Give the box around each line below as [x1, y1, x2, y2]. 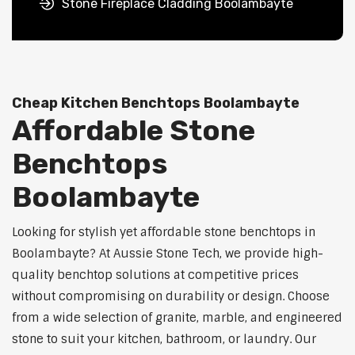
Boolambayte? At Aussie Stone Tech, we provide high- [12, 246, 323, 262]
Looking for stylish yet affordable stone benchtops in [12, 224, 315, 241]
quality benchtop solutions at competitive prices [12, 267, 299, 284]
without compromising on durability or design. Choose [12, 288, 330, 305]
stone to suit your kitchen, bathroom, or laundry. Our [12, 331, 316, 348]
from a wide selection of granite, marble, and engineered [12, 310, 342, 326]
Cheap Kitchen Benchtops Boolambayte [12, 94, 300, 113]
